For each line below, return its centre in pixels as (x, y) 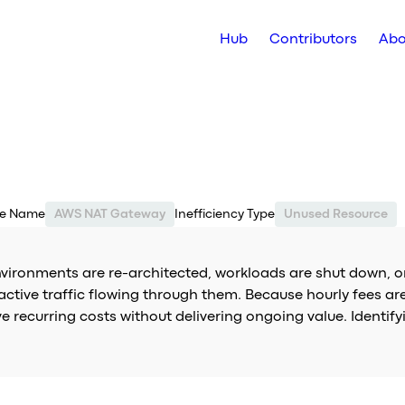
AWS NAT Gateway (109, 214)
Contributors (314, 40)
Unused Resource (335, 214)
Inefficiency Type (224, 214)
